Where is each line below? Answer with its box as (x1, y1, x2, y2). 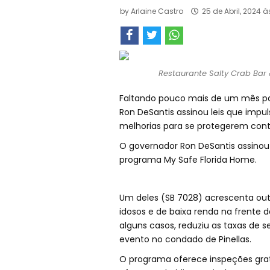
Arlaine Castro (130, 6, 183, 17)
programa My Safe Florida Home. (119, 154, 257, 166)
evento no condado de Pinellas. (119, 233, 251, 246)
